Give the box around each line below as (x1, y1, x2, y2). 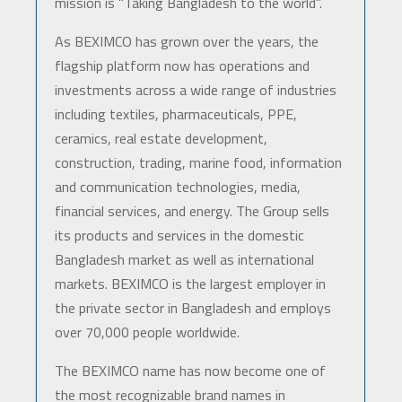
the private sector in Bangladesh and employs (54, 297, 331, 319)
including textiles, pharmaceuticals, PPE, (54, 103, 297, 126)
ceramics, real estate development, (54, 127, 267, 150)
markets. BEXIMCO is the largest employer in (54, 273, 326, 295)
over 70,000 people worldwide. (54, 321, 240, 344)
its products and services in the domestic (54, 224, 304, 247)
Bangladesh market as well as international (54, 249, 314, 271)
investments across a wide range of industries (54, 79, 336, 101)
